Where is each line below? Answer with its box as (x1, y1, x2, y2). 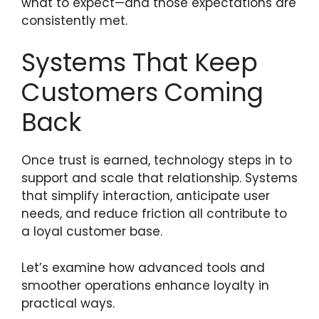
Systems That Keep (21, 45, 258, 80)
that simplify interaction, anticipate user (21, 187, 270, 204)
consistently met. (21, 11, 127, 29)
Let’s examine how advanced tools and (21, 258, 265, 276)
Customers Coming (21, 75, 263, 110)
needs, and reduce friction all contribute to (21, 205, 287, 222)
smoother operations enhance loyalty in (21, 276, 269, 294)
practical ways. (21, 294, 115, 312)
